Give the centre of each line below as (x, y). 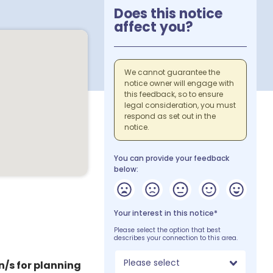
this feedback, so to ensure (174, 94)
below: (126, 169)
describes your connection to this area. (176, 238)
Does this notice (168, 13)
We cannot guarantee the (172, 72)
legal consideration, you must (180, 105)
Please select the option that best (168, 230)
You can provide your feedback (172, 158)
